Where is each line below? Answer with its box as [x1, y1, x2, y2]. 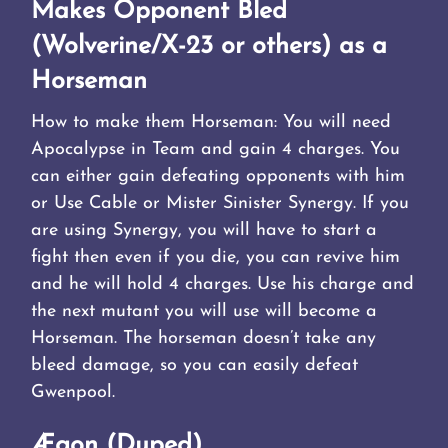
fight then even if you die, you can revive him [31, 248, 401, 268]
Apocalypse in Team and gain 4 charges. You [31, 140, 401, 160]
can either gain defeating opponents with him [31, 167, 406, 187]
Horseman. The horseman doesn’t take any [31, 329, 377, 349]
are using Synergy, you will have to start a [31, 221, 378, 241]
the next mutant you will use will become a [31, 302, 378, 322]
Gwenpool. [31, 383, 116, 403]
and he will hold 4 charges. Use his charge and [31, 275, 415, 295]
